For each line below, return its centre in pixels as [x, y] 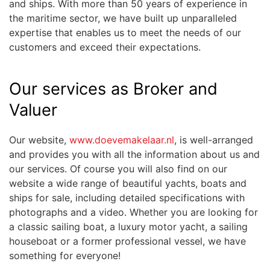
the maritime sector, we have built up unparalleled [123, 18]
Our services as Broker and [113, 89]
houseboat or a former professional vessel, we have [127, 241]
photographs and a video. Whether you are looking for [133, 212]
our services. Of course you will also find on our [118, 169]
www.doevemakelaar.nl [122, 140]
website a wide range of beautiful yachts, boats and [128, 183]
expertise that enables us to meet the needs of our [125, 33]
